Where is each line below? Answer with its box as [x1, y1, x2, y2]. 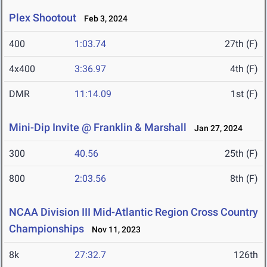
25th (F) [225, 148, 258, 160]
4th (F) [230, 63, 258, 75]
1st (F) [231, 88, 258, 100]
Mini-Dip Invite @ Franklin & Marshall [9, 121, 187, 134]
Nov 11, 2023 [86, 225, 141, 235]
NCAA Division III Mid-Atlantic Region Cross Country [9, 206, 258, 219]
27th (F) [225, 38, 258, 50]
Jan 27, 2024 [189, 123, 243, 133]
